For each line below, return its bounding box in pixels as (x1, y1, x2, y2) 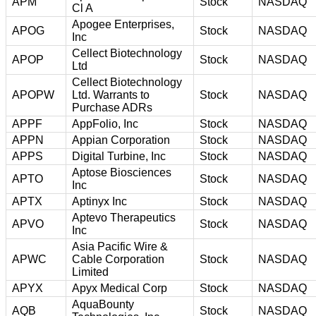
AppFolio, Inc (72, 117, 138, 130)
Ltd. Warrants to (72, 88, 150, 101)
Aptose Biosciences (72, 166, 171, 178)
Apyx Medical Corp (72, 281, 167, 294)
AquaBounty (72, 298, 134, 310)
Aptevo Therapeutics (72, 211, 176, 224)
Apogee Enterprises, (72, 18, 174, 30)
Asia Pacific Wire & (72, 240, 168, 253)
